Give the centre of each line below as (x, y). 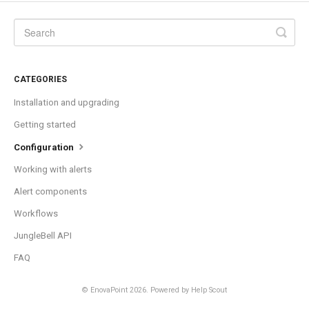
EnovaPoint (109, 290)
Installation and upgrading (67, 103)
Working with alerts (53, 170)
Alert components (50, 192)
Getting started (45, 125)
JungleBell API (43, 236)
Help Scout (209, 290)
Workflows (36, 214)
